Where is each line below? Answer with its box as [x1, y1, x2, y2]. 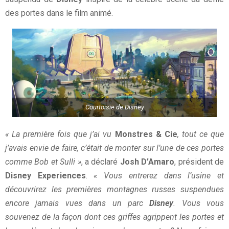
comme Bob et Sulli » [5, 156, 81, 167]
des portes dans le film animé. [5, 8, 113, 18]
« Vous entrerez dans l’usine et [94, 170, 224, 180]
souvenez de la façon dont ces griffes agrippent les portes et [5, 212, 224, 222]
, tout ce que [177, 129, 224, 139]
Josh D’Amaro [118, 156, 175, 167]
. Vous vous [173, 198, 224, 208]
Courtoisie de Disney [85, 103, 144, 111]
